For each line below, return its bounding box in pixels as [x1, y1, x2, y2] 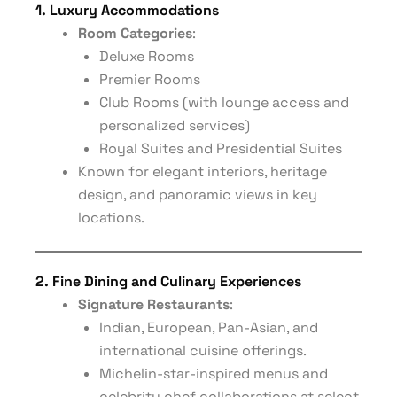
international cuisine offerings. [99, 341, 307, 360]
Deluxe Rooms [99, 47, 194, 66]
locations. [78, 208, 144, 227]
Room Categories [78, 24, 192, 43]
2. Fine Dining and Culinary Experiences [35, 272, 301, 291]
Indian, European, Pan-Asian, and [99, 318, 318, 337]
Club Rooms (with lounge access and [99, 93, 349, 112]
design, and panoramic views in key [78, 185, 317, 204]
